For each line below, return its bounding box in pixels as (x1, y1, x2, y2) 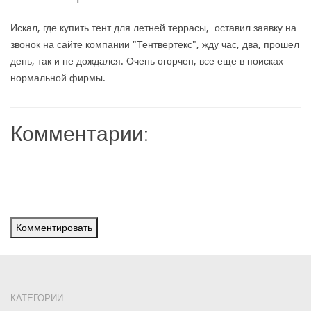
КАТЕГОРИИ (10, 292, 63, 303)
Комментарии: (10, 120, 149, 145)
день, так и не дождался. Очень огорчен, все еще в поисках (10, 56, 283, 67)
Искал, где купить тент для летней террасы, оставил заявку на (10, 22, 296, 33)
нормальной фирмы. (10, 72, 106, 83)
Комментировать (16, 222, 92, 233)
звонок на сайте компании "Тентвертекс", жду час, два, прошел (10, 39, 299, 50)
